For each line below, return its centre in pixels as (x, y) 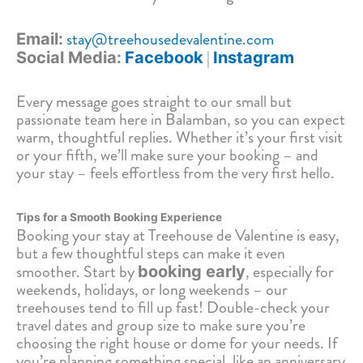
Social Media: (69, 58)
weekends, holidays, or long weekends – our (152, 290)
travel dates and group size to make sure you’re (161, 326)
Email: (40, 39)
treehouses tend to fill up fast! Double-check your (173, 308)
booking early (192, 272)
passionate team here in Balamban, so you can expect (181, 120)
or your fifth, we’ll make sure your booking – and (167, 156)
